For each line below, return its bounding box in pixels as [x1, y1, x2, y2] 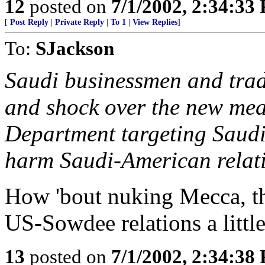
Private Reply [55, 18, 104, 27]
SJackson [35, 37, 114, 59]
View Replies [132, 18, 177, 27]
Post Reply [10, 18, 49, 27]
